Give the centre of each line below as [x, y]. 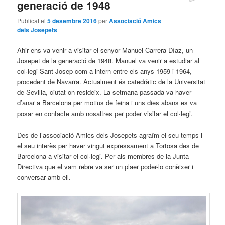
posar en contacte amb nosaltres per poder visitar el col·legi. [105, 114]
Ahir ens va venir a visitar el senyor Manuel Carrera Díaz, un [105, 50]
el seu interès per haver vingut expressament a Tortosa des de [108, 145]
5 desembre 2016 [72, 21]
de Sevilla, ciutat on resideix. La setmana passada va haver [104, 92]
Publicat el [32, 21]
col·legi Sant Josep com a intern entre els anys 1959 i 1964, [105, 71]
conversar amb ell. [44, 177]
